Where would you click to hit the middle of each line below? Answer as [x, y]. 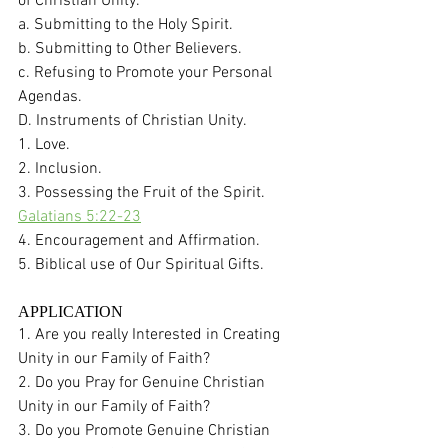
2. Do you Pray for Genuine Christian [143, 382]
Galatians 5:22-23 [79, 216]
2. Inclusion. [60, 168]
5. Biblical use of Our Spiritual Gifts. [143, 264]
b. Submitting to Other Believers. [132, 48]
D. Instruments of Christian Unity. [134, 120]
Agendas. [52, 96]
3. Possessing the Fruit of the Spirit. [145, 192]
